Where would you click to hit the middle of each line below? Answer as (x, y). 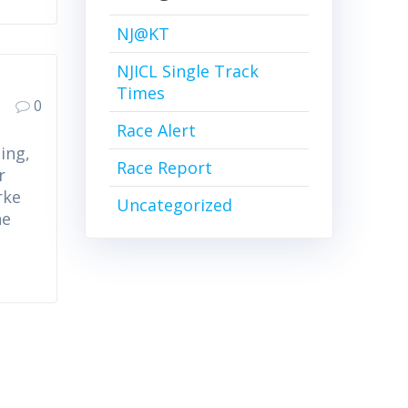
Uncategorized (174, 205)
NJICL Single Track (187, 71)
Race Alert (156, 131)
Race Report (164, 168)
